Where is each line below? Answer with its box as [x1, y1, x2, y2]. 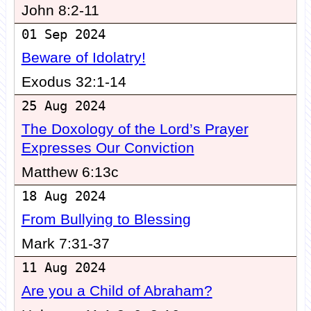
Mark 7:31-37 [21, 235, 110, 253]
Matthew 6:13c [21, 164, 119, 181]
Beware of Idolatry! [21, 49, 146, 67]
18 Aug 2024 [21, 189, 106, 204]
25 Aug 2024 [21, 99, 106, 114]
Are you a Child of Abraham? [21, 283, 212, 300]
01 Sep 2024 [21, 27, 106, 42]
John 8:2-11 [21, 2, 99, 19]
